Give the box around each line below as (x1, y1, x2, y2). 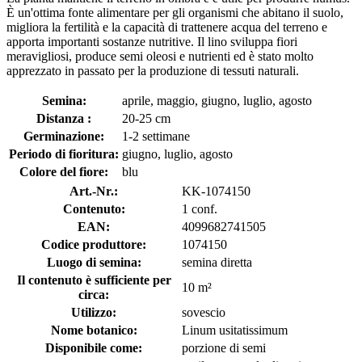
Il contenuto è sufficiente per (16, 272, 171, 287)
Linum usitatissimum (182, 322, 288, 337)
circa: (78, 287, 109, 301)
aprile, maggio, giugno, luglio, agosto (122, 93, 312, 107)
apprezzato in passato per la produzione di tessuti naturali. (6, 63, 299, 78)
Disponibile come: (45, 340, 142, 355)
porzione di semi (182, 340, 266, 355)
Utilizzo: (71, 305, 116, 319)
